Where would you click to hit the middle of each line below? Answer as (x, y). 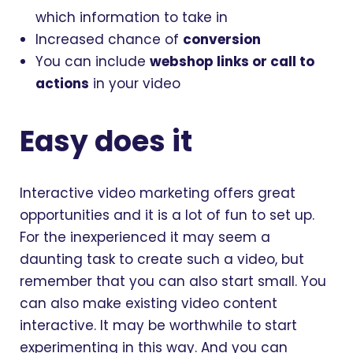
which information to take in (132, 17)
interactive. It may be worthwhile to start (158, 326)
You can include (93, 61)
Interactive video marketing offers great (158, 193)
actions (62, 83)
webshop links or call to (232, 61)
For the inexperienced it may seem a (145, 238)
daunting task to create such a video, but (162, 260)
